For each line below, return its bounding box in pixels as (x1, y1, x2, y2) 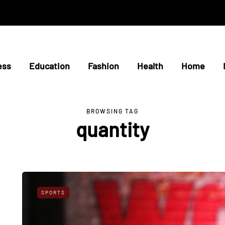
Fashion (88, 60, 119, 71)
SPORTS (41, 189, 65, 195)
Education (29, 60, 70, 71)
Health (137, 60, 163, 71)
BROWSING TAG (86, 107, 139, 115)
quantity (75, 117, 149, 141)
